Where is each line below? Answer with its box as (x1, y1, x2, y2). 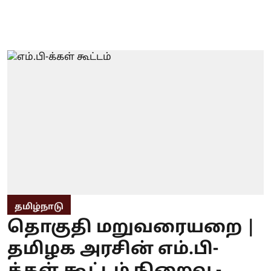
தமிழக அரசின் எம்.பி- (7, 239, 218, 260)
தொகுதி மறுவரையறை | (7, 217, 255, 238)
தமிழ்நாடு (15, 201, 64, 212)
